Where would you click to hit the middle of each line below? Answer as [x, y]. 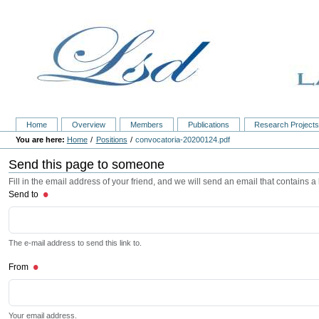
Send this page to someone [87, 164]
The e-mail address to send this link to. [75, 243]
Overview [88, 125]
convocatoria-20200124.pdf [183, 140]
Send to [25, 195]
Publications [209, 125]
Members [147, 125]
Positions [111, 140]
